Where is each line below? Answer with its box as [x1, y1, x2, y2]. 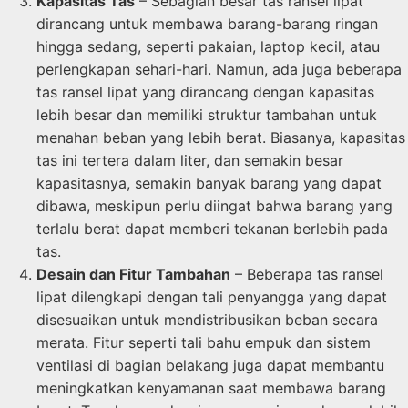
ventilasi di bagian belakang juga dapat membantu [36, 355, 384, 374]
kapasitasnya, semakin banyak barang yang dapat [36, 173, 382, 192]
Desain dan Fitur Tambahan [36, 264, 230, 283]
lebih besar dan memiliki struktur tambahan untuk [36, 105, 377, 124]
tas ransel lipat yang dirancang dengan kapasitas [36, 82, 374, 101]
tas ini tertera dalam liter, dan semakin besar [36, 150, 343, 169]
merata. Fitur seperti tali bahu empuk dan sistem [36, 332, 371, 352]
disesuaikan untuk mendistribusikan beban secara [36, 310, 378, 329]
